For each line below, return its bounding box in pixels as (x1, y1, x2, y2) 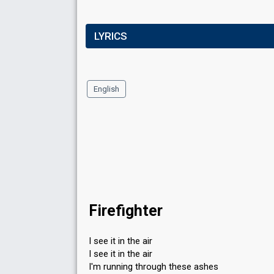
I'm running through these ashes (89, 261, 218, 272)
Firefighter (89, 202, 163, 220)
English (94, 84, 119, 94)
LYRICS (94, 30, 127, 42)
